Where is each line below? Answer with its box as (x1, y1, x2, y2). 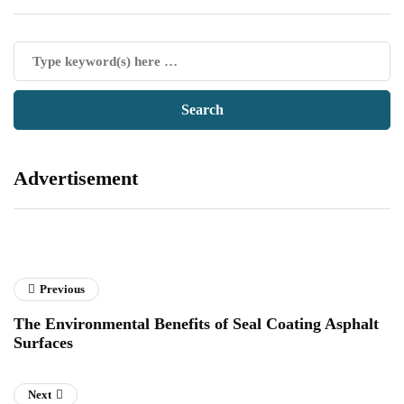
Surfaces (14, 333, 73, 352)
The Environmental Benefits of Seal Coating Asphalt (14, 314, 379, 333)
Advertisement (14, 166, 138, 189)
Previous (40, 281, 85, 296)
